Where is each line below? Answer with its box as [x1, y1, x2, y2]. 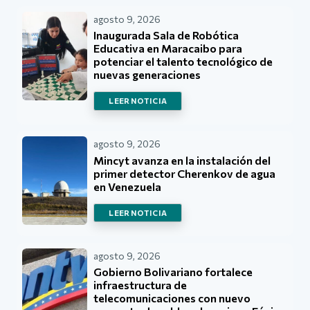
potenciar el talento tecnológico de [93, 55, 273, 69]
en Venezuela [93, 179, 162, 193]
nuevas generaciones [93, 68, 201, 82]
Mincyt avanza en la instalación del [93, 153, 271, 167]
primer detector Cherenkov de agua [93, 166, 276, 180]
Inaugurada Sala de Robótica [93, 28, 239, 42]
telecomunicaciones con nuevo [93, 291, 251, 305]
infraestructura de [93, 278, 188, 292]
